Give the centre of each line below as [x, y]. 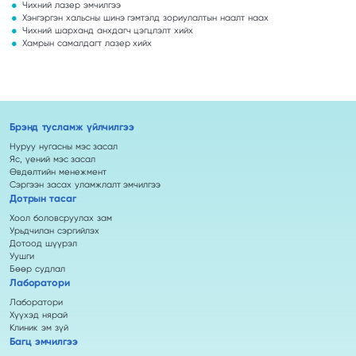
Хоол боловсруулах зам [61, 218]
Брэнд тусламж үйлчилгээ [72, 127]
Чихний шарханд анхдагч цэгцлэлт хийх [108, 31]
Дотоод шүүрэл [43, 244]
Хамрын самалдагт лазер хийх [87, 43]
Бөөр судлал [37, 269]
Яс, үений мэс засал [53, 159]
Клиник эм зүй [39, 328]
